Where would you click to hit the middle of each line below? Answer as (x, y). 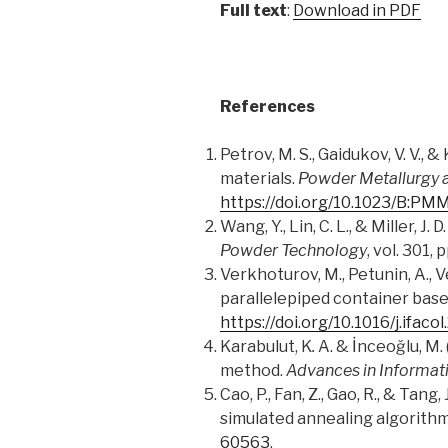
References (267, 107)
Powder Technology (293, 251)
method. (253, 371)
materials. (259, 179)
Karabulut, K (266, 347)
